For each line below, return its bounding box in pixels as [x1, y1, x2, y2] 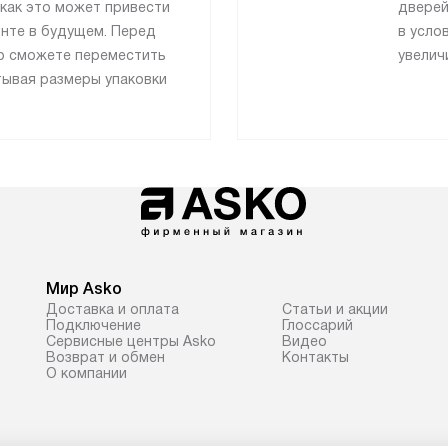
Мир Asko [46, 279, 122, 297]
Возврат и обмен [46, 348, 165, 365]
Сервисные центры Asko [46, 332, 216, 349]
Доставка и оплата [46, 300, 179, 317]
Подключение [46, 316, 141, 333]
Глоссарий [282, 316, 353, 333]
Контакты [282, 348, 349, 365]
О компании [46, 364, 127, 381]
